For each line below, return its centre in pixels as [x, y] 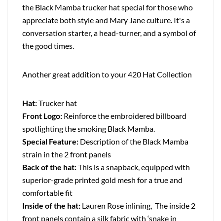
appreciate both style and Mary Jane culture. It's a [106, 20]
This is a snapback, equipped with [133, 167]
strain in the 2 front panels [67, 154]
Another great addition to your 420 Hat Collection [109, 74]
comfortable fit [47, 193]
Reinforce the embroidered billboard [124, 116]
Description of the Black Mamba [133, 142]
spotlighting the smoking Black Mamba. [89, 129]
